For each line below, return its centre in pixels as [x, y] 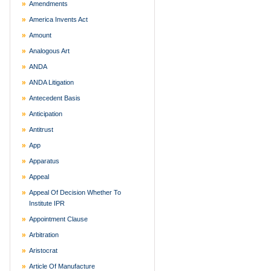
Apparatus [44, 161]
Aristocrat [43, 250]
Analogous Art [49, 51]
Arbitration [44, 235]
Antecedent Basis [55, 98]
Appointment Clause [58, 219]
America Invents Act [58, 19]
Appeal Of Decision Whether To [75, 192]
